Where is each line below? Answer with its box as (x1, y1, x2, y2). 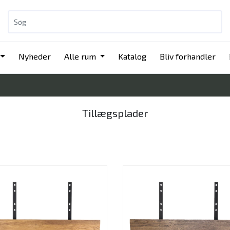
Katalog (118, 51, 147, 61)
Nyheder (18, 51, 51, 61)
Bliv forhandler (160, 51, 216, 61)
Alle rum (64, 51, 98, 61)
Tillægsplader (82, 107, 148, 119)
